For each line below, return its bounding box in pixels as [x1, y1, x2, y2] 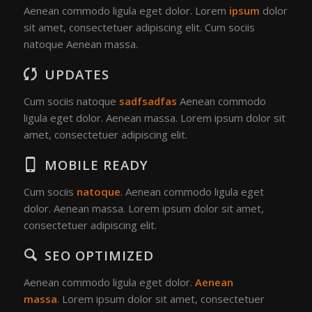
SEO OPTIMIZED [44, 246, 154, 264]
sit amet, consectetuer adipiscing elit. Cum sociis [23, 19, 255, 34]
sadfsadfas [118, 93, 180, 108]
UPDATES [44, 65, 109, 83]
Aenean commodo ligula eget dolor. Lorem [23, 3, 229, 17]
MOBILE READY [44, 155, 148, 173]
